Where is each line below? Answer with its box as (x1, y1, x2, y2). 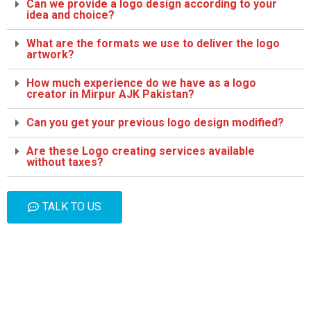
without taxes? (26, 155, 103, 169)
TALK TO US (42, 200, 101, 213)
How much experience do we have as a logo (26, 76, 256, 90)
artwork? (26, 48, 74, 61)
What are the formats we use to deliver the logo (26, 37, 280, 50)
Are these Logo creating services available (26, 144, 255, 158)
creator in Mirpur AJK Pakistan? (26, 87, 194, 101)
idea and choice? (26, 8, 115, 22)
